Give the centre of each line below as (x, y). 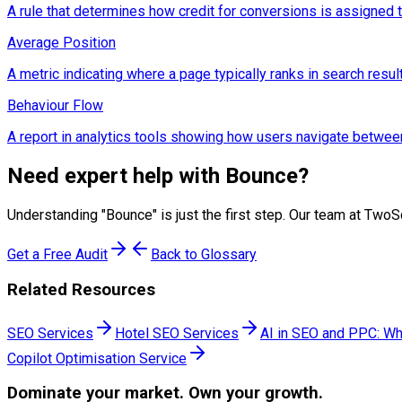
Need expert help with (116, 176)
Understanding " (57, 215)
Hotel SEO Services (177, 333)
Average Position (61, 43)
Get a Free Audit (57, 255)
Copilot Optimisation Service (97, 358)
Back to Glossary (204, 255)
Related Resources (81, 289)
